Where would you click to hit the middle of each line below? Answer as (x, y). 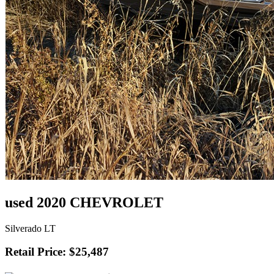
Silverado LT (30, 228)
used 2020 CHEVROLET (84, 202)
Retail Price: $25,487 (57, 252)
